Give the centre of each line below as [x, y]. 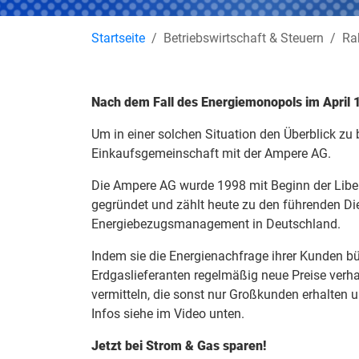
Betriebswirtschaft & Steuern [244, 38]
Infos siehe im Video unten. [168, 314]
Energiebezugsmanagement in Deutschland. [216, 224]
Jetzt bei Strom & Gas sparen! [179, 346]
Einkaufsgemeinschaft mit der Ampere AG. [211, 154]
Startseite [118, 38]
